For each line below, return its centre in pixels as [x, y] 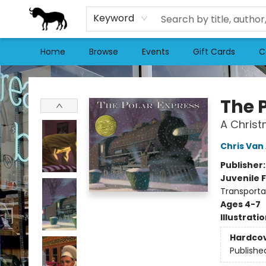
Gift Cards [214, 52]
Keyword [113, 18]
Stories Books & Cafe [52, 77]
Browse [104, 52]
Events [156, 52]
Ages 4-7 [240, 204]
